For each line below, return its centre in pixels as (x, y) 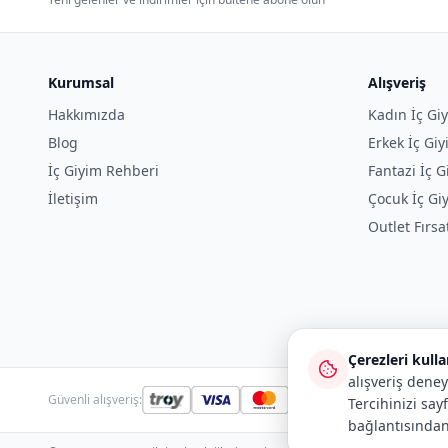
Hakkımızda (86, 114)
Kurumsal (81, 82)
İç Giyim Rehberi (103, 170)
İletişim (73, 198)
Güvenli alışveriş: (95, 399)
